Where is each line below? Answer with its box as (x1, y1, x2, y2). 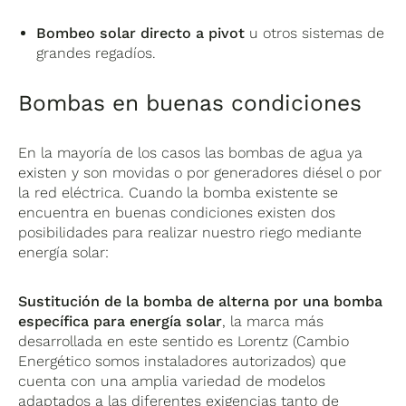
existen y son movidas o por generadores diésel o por (18, 163, 382, 181)
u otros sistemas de (245, 24, 385, 42)
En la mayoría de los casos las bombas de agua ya (18, 143, 363, 161)
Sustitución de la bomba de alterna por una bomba (18, 292, 383, 310)
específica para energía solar (18, 312, 223, 330)
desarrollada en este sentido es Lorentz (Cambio (18, 332, 350, 350)
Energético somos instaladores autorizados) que (18, 352, 347, 370)
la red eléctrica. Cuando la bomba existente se (18, 183, 339, 201)
